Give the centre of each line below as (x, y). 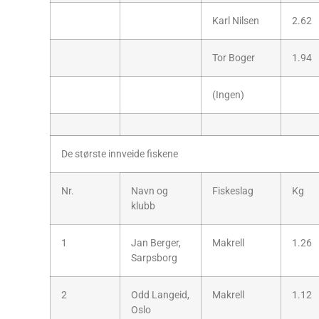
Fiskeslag (233, 191)
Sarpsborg (154, 258)
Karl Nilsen (236, 21)
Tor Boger (234, 58)
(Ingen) (228, 95)
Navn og (150, 191)
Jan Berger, (156, 243)
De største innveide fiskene (120, 154)
